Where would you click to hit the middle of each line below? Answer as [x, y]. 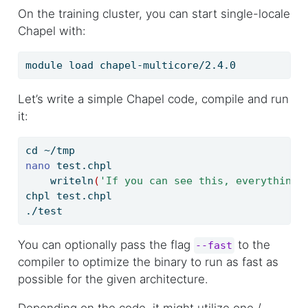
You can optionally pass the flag [106, 245]
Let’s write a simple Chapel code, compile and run [153, 99]
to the [253, 245]
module [44, 66]
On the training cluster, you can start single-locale [154, 13]
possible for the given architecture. [113, 279]
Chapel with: [52, 31]
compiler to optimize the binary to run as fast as [148, 262]
